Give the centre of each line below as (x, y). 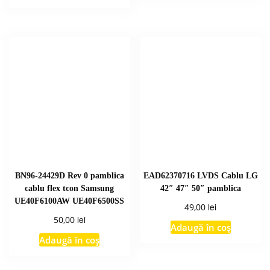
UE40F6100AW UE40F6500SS (70, 201)
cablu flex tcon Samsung (70, 188)
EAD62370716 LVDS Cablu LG (200, 176)
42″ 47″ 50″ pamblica (200, 188)
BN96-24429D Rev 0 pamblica (69, 176)
